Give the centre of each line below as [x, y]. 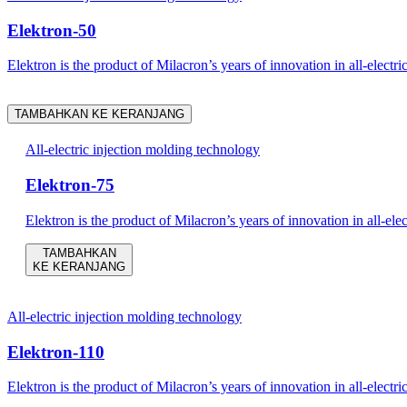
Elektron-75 [70, 185]
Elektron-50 [52, 30]
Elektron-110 [56, 352]
